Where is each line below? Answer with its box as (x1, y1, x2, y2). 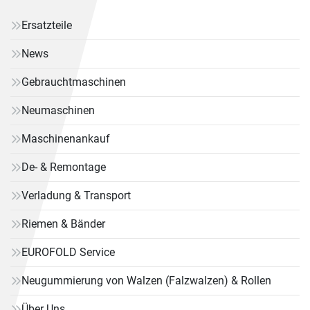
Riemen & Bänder (21, 217, 105, 230)
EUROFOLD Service (21, 246, 115, 259)
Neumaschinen (21, 104, 95, 117)
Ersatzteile (21, 19, 72, 32)
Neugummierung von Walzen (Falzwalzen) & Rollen (21, 274, 271, 287)
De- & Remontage (21, 161, 106, 174)
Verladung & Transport (21, 189, 131, 202)
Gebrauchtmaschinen (21, 75, 126, 89)
